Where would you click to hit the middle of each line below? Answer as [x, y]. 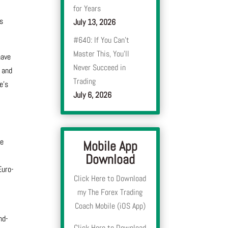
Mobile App [110, 147]
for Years [87, 9]
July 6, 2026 [93, 95]
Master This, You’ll [102, 54]
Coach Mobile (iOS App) [110, 206]
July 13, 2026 [95, 22]
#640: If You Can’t [102, 40]
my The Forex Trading [110, 192]
